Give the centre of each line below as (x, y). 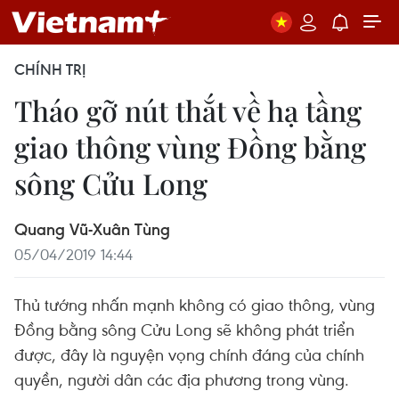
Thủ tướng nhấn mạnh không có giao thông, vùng (195, 304)
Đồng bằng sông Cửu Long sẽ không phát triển (184, 329)
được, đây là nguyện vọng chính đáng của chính (189, 354)
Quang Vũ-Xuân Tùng (92, 229)
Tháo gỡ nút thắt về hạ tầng (188, 110)
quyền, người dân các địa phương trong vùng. (182, 379)
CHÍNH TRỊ (50, 69)
